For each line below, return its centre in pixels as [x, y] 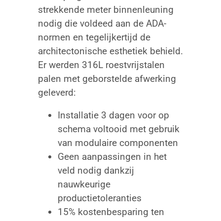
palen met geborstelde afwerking [107, 79]
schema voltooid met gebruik [118, 129]
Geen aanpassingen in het [112, 157]
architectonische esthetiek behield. [110, 51]
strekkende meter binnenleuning [106, 10]
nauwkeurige [84, 184]
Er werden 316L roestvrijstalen [101, 65]
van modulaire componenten [118, 143]
